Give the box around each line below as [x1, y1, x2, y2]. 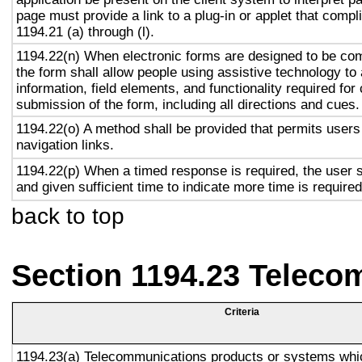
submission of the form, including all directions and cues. [16, 96, 360, 112]
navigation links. [16, 137, 114, 153]
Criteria [225, 306, 259, 318]
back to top [11, 203, 124, 229]
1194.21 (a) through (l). [16, 23, 154, 40]
